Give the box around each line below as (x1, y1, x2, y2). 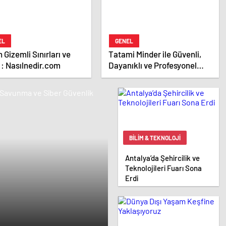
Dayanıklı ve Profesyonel (108, 60, 197, 71)
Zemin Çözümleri (108, 71, 169, 82)
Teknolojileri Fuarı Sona (125, 163, 202, 173)
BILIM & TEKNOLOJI (129, 134, 181, 142)
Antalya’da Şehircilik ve (125, 153, 200, 163)
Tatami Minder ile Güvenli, (108, 49, 201, 60)
